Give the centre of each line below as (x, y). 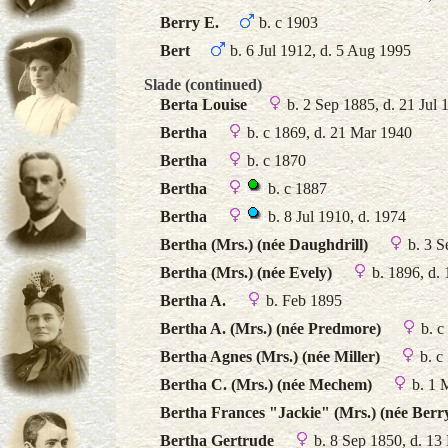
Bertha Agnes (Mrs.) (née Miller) (270, 356)
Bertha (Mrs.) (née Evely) (246, 272)
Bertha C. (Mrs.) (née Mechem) (266, 384)
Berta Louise (203, 104)
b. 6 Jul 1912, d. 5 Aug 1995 (318, 50)
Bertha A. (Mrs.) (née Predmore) (270, 328)
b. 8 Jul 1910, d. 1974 (335, 216)
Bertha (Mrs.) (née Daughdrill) (264, 244)
